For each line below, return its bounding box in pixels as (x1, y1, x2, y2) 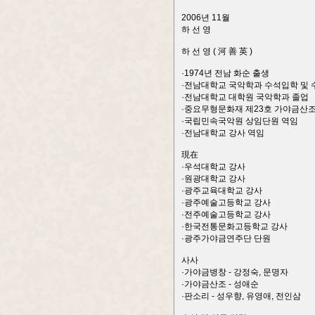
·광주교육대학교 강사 (181, 186, 262, 195)
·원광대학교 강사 (181, 174, 245, 184)
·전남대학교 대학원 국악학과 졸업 (181, 92, 309, 102)
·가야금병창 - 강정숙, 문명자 (181, 267, 288, 277)
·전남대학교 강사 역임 (181, 128, 264, 138)
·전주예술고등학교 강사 (181, 210, 271, 219)
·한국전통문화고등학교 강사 (181, 221, 288, 231)
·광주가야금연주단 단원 (181, 233, 271, 243)
